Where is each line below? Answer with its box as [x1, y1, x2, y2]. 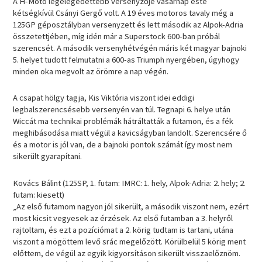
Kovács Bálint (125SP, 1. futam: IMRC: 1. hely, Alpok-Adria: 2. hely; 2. [13, 177, 246, 188]
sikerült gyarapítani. [13, 151, 82, 162]
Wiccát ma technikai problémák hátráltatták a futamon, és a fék [13, 116, 234, 127]
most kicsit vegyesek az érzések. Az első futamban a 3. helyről [13, 212, 233, 223]
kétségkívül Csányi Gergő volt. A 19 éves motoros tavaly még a [13, 7, 234, 18]
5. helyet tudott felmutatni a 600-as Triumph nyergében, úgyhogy [13, 54, 240, 65]
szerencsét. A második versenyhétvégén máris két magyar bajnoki [13, 42, 247, 53]
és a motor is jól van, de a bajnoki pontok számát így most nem [13, 139, 233, 150]
